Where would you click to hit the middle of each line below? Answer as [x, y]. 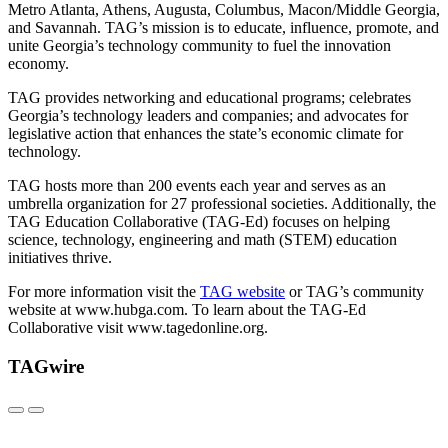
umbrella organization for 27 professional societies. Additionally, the [222, 203]
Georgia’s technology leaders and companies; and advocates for [208, 115]
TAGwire [46, 366]
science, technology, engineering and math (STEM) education [202, 239]
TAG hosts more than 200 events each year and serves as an [197, 185]
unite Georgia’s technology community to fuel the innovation [199, 45]
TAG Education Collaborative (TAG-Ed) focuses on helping [199, 221]
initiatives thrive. [60, 257]
